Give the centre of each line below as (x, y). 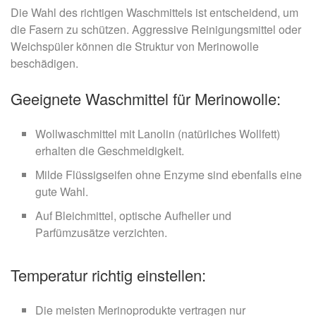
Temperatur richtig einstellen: (108, 274)
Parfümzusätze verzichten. (101, 232)
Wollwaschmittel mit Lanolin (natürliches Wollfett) (158, 133)
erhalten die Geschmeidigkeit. (110, 150)
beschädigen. (44, 63)
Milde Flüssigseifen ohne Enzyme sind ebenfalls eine (169, 174)
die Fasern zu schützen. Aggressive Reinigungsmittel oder (156, 29)
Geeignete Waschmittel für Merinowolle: (146, 98)
